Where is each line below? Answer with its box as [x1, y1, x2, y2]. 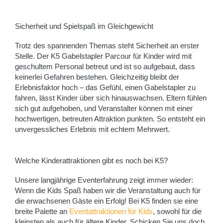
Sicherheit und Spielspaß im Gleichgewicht [15, 22, 153, 31]
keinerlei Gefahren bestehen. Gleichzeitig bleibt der [15, 73, 179, 82]
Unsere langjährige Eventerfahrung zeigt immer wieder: [15, 176, 193, 185]
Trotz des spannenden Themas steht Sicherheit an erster [15, 42, 199, 50]
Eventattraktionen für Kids [69, 208, 153, 216]
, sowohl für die [153, 208, 202, 216]
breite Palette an [15, 208, 69, 216]
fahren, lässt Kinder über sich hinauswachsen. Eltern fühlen [15, 94, 207, 103]
